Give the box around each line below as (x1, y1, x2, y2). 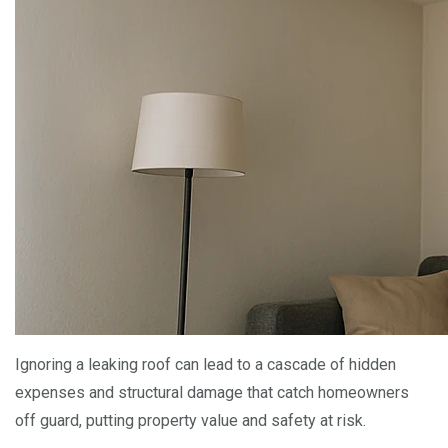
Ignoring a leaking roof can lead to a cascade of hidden (15, 355, 396, 374)
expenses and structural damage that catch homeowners (15, 383, 409, 402)
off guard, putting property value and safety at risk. (15, 411, 366, 430)
